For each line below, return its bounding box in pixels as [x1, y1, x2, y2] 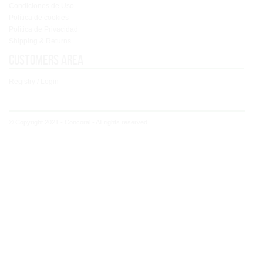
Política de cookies [9, 14, 69, 22]
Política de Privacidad [9, 25, 78, 33]
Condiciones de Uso [9, 2, 74, 10]
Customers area [9, 52, 83, 68]
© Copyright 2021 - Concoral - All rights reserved [9, 119, 147, 126]
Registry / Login [9, 77, 59, 86]
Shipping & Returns [9, 37, 71, 45]
